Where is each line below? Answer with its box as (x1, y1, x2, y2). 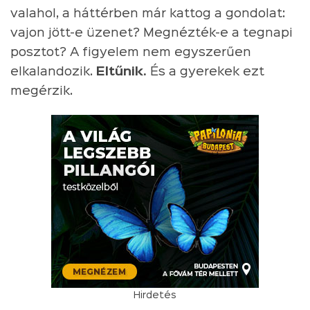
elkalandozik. (10, 66, 96, 77)
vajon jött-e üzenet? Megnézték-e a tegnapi (10, 27, 293, 39)
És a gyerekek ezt (147, 66, 264, 77)
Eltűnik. (96, 66, 147, 77)
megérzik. (10, 85, 73, 97)
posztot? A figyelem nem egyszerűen (10, 46, 251, 58)
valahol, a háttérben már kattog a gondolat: (10, 8, 285, 19)
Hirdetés (134, 291, 176, 300)
